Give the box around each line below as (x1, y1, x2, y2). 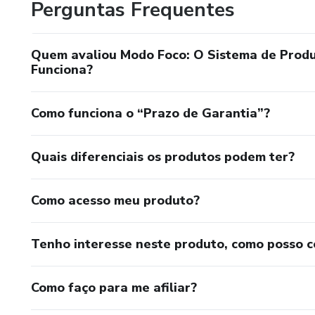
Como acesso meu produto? (31, 191, 200, 209)
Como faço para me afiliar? (31, 278, 197, 296)
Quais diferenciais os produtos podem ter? (31, 148, 295, 165)
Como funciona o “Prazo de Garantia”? (31, 104, 270, 122)
